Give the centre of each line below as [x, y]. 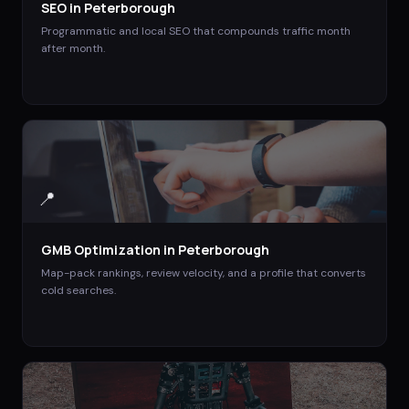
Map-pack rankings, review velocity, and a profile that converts [204, 273]
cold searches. [79, 290]
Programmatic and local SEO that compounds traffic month [196, 31]
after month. [73, 48]
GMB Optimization [101, 249]
